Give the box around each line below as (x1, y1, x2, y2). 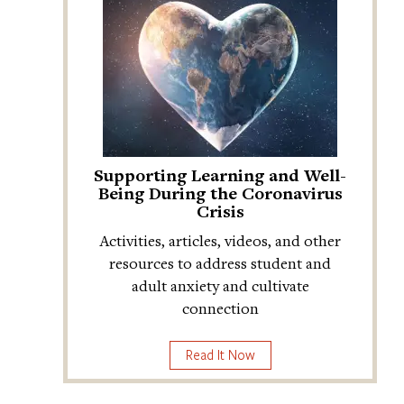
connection (181, 298, 259, 319)
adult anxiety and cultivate (131, 275, 309, 297)
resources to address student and (109, 252, 331, 274)
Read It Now (185, 345, 255, 364)
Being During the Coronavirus (97, 181, 343, 206)
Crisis (196, 199, 244, 224)
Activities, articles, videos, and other (99, 230, 341, 252)
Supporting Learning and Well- (94, 163, 346, 188)
